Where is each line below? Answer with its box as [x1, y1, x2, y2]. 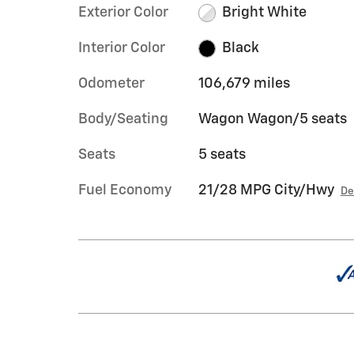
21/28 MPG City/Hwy [198, 183, 334, 198]
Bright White [222, 6, 307, 20]
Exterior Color [78, 6, 168, 20]
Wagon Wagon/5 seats [198, 112, 347, 126]
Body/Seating [78, 112, 168, 126]
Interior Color [78, 41, 165, 55]
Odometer [78, 77, 145, 91]
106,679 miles [198, 77, 290, 91]
